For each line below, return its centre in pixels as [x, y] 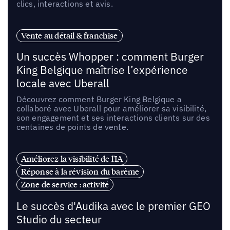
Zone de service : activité [65, 185]
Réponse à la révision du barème [80, 172]
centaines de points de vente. [72, 127]
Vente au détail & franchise [69, 35]
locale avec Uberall [63, 84]
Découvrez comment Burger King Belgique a [99, 99]
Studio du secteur [59, 220]
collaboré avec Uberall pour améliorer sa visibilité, [111, 109]
